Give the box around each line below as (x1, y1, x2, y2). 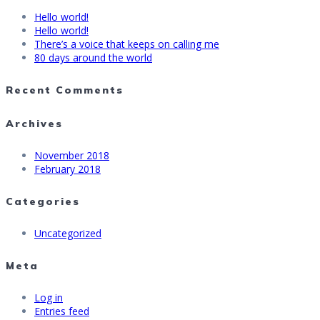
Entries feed (34, 304, 89, 318)
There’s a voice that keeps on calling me (34, 37, 219, 51)
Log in (34, 290, 63, 304)
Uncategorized (34, 226, 101, 241)
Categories (6, 194, 80, 208)
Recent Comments (6, 83, 124, 96)
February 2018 (34, 162, 101, 176)
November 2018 (34, 149, 109, 163)
